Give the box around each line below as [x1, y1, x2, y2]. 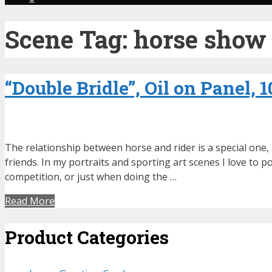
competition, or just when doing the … [5, 170, 177, 184]
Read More [5, 194, 55, 208]
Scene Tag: [5, 22, 134, 55]
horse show [134, 22, 267, 55]
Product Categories [5, 225, 169, 250]
